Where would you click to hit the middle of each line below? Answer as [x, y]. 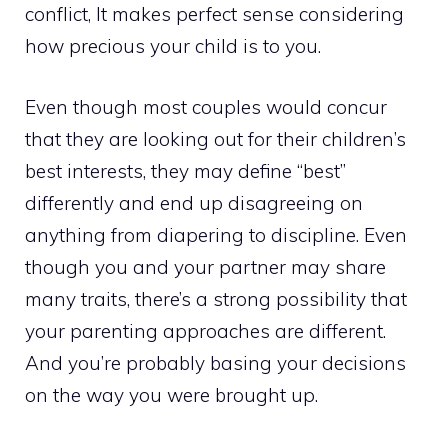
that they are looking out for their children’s [215, 138]
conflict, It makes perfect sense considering [214, 14]
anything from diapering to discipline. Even [216, 234]
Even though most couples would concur [206, 106]
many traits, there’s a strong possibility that [216, 298]
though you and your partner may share [205, 266]
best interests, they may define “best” [185, 170]
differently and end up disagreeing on [194, 202]
